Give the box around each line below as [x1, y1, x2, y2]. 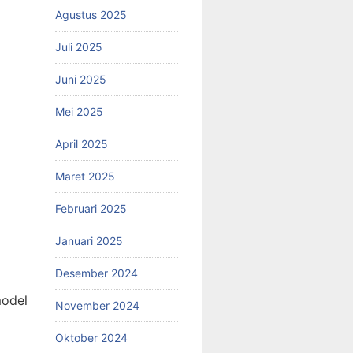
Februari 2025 [55, 201, 127, 215]
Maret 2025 [55, 169, 115, 183]
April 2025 [55, 136, 108, 150]
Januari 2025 [55, 233, 123, 247]
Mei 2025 [55, 104, 103, 118]
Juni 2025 [55, 72, 106, 86]
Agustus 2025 [55, 7, 127, 21]
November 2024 [55, 298, 139, 312]
